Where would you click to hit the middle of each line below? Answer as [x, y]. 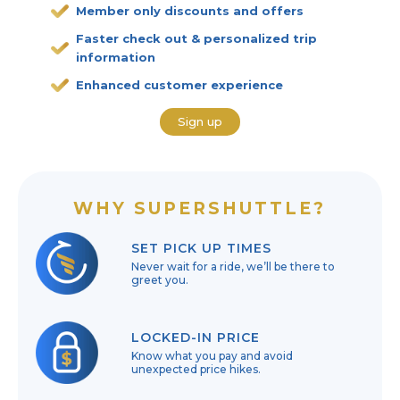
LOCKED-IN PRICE [196, 337]
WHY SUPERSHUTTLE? [200, 208]
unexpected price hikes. [196, 369]
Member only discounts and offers [189, 11]
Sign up [200, 121]
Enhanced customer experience [179, 85]
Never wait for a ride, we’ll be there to [233, 266]
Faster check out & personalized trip [196, 38]
